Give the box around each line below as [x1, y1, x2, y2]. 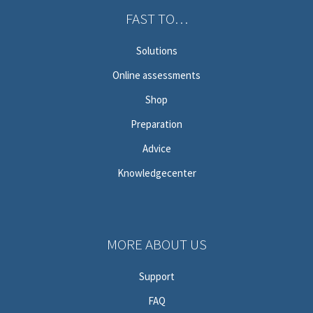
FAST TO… [125, 9, 188, 28]
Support [138, 270, 175, 283]
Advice [142, 142, 171, 155]
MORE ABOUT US [106, 235, 207, 254]
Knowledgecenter [117, 166, 196, 180]
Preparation [131, 117, 182, 131]
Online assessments [112, 68, 201, 82]
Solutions [136, 44, 177, 57]
